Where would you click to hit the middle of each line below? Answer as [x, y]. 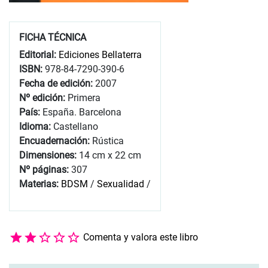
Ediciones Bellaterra [100, 54]
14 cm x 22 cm [110, 155]
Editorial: [39, 54]
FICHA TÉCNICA [53, 37]
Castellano [76, 126]
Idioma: [36, 126]
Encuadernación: [56, 141]
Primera [84, 98]
